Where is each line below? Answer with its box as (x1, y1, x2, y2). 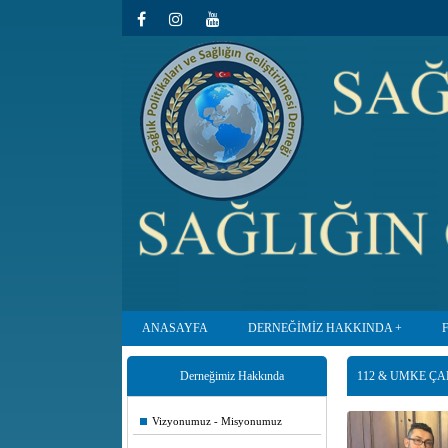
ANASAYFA (142, 321, 208, 335)
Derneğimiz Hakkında (180, 369, 284, 383)
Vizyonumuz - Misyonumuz (140, 415, 282, 427)
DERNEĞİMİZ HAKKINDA (248, 321, 392, 335)
